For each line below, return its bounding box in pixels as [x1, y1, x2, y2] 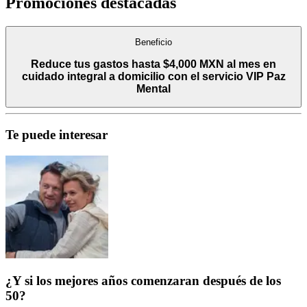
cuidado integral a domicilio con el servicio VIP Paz [21, 70, 286, 82]
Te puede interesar [5, 127, 108, 142]
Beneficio [135, 36, 172, 47]
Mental [136, 82, 171, 95]
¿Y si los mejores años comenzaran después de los [5, 273, 281, 288]
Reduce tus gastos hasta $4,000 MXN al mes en [31, 58, 276, 70]
